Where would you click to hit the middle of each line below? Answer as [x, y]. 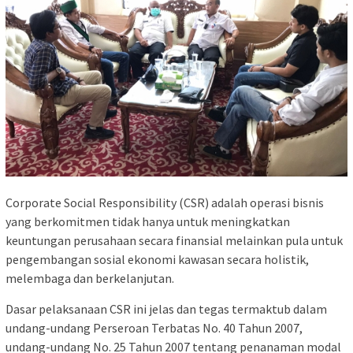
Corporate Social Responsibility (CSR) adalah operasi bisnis [165, 203]
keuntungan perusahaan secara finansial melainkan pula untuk [174, 241]
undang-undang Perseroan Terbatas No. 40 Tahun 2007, [154, 328]
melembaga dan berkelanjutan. [90, 279]
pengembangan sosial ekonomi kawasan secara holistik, [157, 260]
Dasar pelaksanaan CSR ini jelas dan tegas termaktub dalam [166, 309]
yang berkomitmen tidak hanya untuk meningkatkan [148, 222]
